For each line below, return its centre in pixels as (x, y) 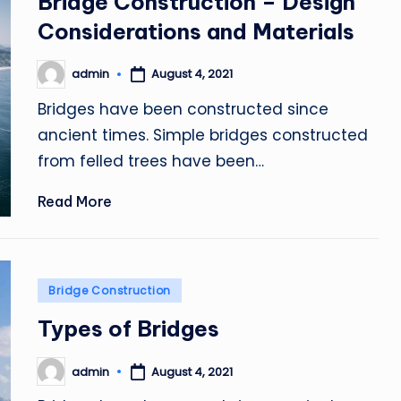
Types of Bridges (129, 328)
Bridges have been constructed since (183, 109)
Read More (75, 201)
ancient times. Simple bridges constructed (203, 135)
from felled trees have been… (151, 161)
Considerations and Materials (196, 31)
